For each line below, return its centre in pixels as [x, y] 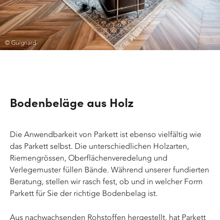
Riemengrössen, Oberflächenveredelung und [89, 158]
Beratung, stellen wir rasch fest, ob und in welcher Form [106, 182]
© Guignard [20, 43]
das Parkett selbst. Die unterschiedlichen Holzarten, [99, 146]
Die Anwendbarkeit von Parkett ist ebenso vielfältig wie [106, 135]
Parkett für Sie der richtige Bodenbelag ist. [84, 193]
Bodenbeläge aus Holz [72, 102]
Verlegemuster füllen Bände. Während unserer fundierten [110, 170]
